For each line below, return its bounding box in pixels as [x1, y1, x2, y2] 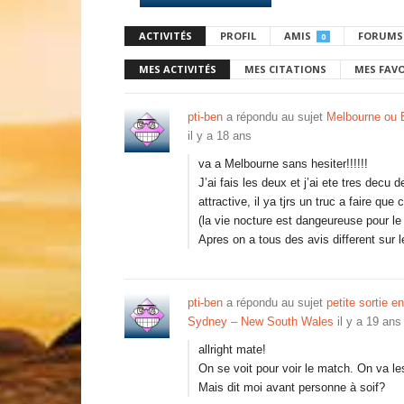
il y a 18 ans [188, 129, 252, 142]
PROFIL [220, 29, 256, 42]
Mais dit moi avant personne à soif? [198, 381, 385, 394]
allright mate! [198, 343, 266, 356]
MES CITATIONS [244, 62, 326, 76]
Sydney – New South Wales [188, 315, 334, 328]
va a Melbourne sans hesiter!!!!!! [198, 157, 368, 170]
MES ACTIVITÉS [139, 62, 216, 76]
